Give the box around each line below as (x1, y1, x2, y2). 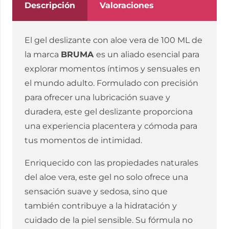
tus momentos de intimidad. (25, 135, 142, 146)
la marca (25, 50, 61, 60)
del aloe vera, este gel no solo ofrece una (25, 172, 188, 182)
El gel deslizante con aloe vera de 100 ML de (25, 35, 202, 45)
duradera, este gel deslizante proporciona (25, 107, 193, 117)
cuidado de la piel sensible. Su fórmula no (25, 215, 193, 225)
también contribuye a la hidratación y (25, 201, 177, 211)
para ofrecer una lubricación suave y (25, 93, 170, 103)
